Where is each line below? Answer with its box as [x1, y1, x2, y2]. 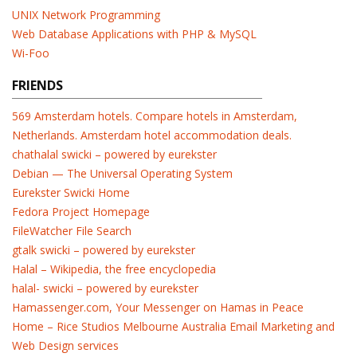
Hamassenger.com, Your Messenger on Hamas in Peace [12, 300, 304, 315]
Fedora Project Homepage [12, 204, 150, 219]
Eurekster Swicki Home [12, 185, 130, 200]
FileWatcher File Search [12, 223, 131, 238]
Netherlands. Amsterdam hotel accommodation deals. [12, 127, 292, 143]
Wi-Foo [12, 45, 49, 61]
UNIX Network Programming [12, 7, 160, 22]
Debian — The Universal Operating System [12, 166, 233, 181]
